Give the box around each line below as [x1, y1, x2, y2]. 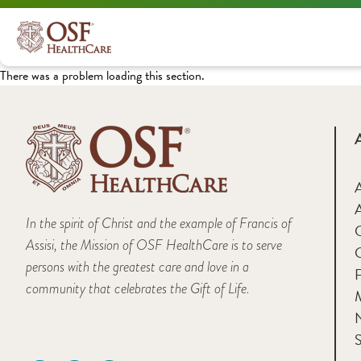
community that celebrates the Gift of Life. [26, 278, 250, 298]
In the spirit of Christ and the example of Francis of [26, 213, 292, 233]
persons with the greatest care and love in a [26, 256, 249, 276]
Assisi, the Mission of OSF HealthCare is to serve [26, 234, 282, 255]
